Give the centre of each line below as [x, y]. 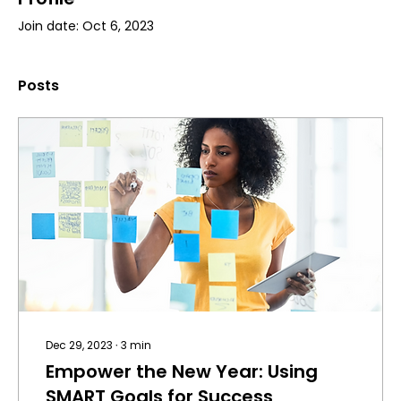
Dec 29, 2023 [79, 346]
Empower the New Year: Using [182, 372]
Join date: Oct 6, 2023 [86, 26]
